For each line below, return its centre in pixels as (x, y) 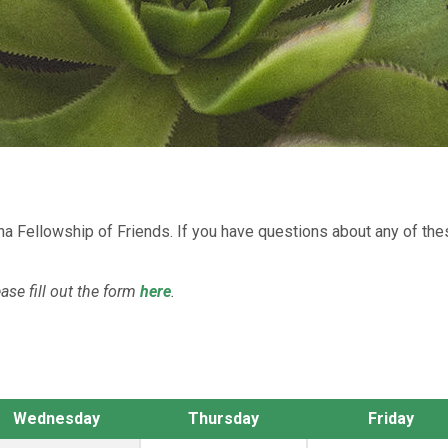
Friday (390, 418)
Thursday (223, 418)
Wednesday (56, 418)
